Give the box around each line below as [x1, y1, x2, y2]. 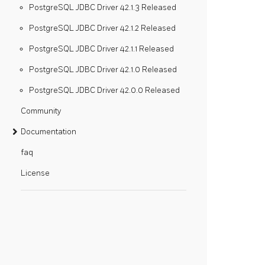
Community [21, 106, 61, 116]
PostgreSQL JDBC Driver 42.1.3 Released [29, 2, 176, 12]
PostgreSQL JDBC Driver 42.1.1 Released [29, 44, 174, 54]
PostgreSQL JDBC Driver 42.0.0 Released [29, 85, 180, 95]
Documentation [21, 127, 76, 137]
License [21, 168, 50, 178]
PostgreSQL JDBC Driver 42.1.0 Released [29, 64, 177, 75]
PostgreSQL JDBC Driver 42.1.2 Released [29, 23, 176, 33]
